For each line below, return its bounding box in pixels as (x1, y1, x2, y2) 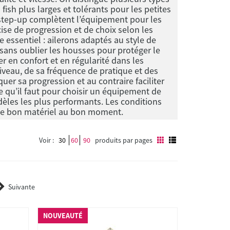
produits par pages (95, 136, 152, 145)
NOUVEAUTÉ (43, 211, 83, 220)
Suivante (8, 182, 35, 191)
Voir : (39, 136, 54, 145)
